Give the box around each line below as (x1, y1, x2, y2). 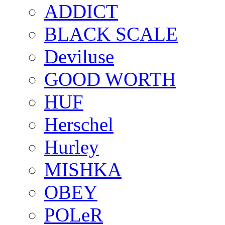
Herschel (44, 113, 114, 135)
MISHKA (44, 158, 122, 180)
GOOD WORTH (44, 68, 176, 90)
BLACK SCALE (44, 23, 178, 45)
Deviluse (44, 45, 114, 67)
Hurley (44, 136, 99, 158)
